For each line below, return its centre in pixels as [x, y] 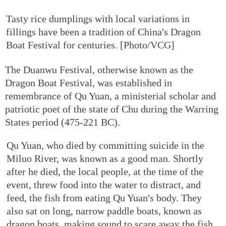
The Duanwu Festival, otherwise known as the [99, 69]
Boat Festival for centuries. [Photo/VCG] [90, 45]
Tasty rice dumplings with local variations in [98, 18]
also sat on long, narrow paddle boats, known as [104, 211]
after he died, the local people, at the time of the [105, 171]
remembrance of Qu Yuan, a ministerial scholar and [110, 96]
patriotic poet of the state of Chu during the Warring [112, 109]
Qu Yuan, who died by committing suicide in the [105, 145]
